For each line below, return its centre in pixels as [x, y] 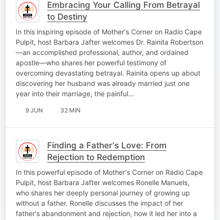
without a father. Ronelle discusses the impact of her [99, 203]
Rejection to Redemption [96, 157]
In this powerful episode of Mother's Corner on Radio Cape [109, 172]
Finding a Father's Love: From [107, 145]
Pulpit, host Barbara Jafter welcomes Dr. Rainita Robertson [110, 42]
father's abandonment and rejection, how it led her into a [106, 213]
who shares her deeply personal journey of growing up [103, 192]
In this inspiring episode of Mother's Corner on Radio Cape [109, 31]
